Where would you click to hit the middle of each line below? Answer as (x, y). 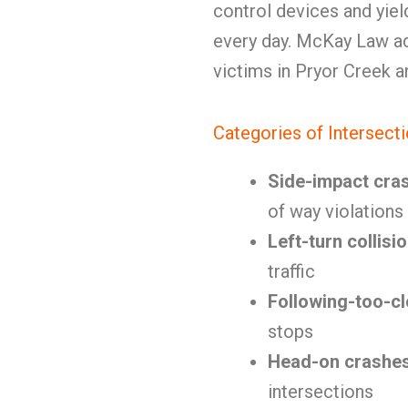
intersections (321, 392)
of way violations (336, 211)
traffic (291, 271)
